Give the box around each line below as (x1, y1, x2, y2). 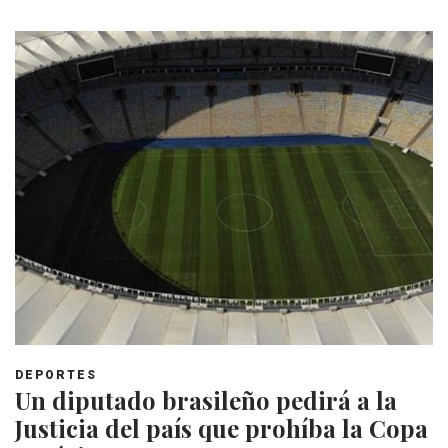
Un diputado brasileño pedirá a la (15, 384, 397, 417)
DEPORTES (15, 368, 97, 383)
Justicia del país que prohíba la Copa (15, 412, 428, 445)
